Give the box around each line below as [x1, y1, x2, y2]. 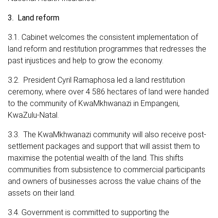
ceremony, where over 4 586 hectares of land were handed [8, 87, 209, 96]
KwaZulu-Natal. [8, 110, 59, 120]
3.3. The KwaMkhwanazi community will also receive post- [8, 129, 206, 139]
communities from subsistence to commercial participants [8, 164, 205, 174]
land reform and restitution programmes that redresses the [8, 44, 206, 54]
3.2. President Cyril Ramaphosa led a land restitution [8, 75, 185, 85]
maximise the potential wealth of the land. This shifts [8, 153, 183, 163]
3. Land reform [8, 13, 59, 22]
